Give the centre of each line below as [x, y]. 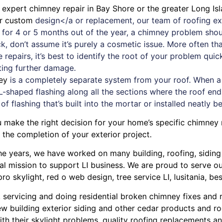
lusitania [189, 177]
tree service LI [143, 177]
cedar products [166, 208]
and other [117, 208]
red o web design [79, 177]
